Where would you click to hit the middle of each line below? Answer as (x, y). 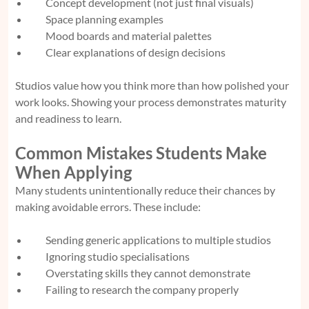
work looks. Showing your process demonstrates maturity (151, 101)
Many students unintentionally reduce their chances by (145, 190)
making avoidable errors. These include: (108, 206)
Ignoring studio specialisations (118, 256)
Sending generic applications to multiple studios (158, 239)
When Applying (73, 172)
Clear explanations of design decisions (136, 52)
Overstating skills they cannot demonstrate (148, 272)
